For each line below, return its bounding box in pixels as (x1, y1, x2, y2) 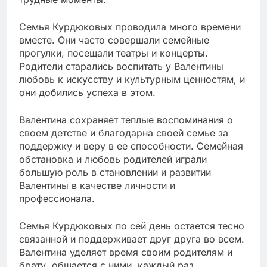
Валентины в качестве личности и (19, 179, 175, 191)
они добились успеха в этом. (19, 86, 156, 98)
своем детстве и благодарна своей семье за (19, 126, 228, 139)
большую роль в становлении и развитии (19, 166, 211, 178)
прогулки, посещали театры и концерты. (19, 46, 208, 59)
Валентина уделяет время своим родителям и (19, 246, 232, 258)
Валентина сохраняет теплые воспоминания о (19, 113, 233, 126)
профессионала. (19, 192, 95, 204)
